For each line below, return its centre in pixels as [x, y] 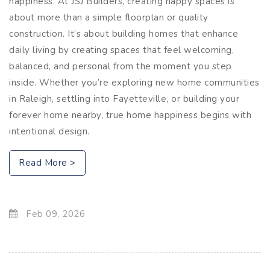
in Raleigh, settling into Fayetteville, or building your [124, 99]
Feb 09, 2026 [54, 214]
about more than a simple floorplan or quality [109, 17]
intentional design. [49, 131]
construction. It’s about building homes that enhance [124, 33]
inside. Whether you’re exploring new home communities [134, 82]
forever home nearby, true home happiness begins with [130, 115]
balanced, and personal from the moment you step [121, 66]
